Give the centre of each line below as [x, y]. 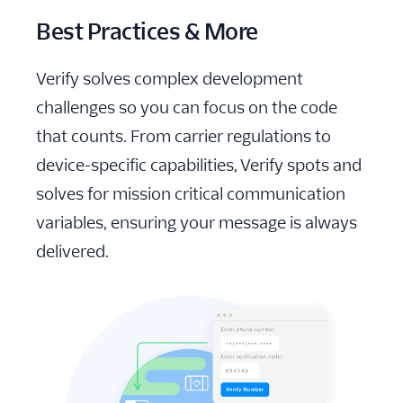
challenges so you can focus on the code [187, 108]
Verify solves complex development [170, 79]
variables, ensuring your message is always [197, 223]
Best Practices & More [147, 32]
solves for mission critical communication [191, 194]
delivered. [72, 252]
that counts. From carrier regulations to [184, 137]
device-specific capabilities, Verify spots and [199, 166]
